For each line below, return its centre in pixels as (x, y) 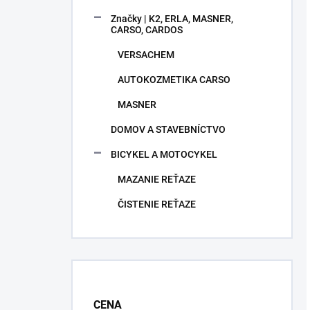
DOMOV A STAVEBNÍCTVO (168, 129)
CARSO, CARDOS (147, 30)
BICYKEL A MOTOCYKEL (164, 154)
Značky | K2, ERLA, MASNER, (172, 19)
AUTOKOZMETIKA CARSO (174, 80)
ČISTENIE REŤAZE (157, 204)
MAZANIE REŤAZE (157, 179)
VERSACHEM (146, 55)
